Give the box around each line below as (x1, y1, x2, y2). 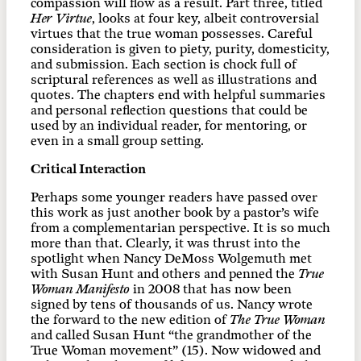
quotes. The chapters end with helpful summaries (31, 87, 326, 103)
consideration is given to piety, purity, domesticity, (31, 41, 330, 57)
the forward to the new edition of (31, 312, 230, 328)
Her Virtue (31, 10, 92, 27)
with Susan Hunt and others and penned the (31, 266, 298, 282)
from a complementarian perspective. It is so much (31, 220, 330, 236)
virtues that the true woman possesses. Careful (31, 26, 313, 42)
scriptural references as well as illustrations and (31, 72, 317, 88)
